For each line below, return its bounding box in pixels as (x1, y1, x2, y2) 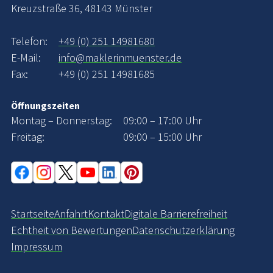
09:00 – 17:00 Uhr (123, 113, 202, 127)
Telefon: (11, 34, 48, 48)
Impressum (11, 239, 62, 253)
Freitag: (11, 129, 44, 144)
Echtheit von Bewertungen (11, 222, 132, 237)
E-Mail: (11, 50, 41, 65)
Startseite (11, 206, 54, 221)
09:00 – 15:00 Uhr (123, 129, 202, 144)
